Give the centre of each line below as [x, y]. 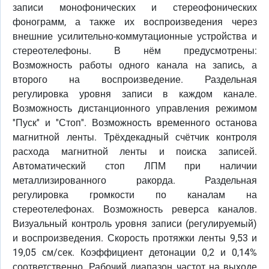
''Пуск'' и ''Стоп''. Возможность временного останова [135, 123]
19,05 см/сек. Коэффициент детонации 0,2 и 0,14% [135, 252]
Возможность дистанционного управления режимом [135, 108]
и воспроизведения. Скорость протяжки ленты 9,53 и [135, 238]
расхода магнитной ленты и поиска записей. [135, 152]
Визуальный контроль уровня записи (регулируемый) [135, 224]
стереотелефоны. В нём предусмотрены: [135, 51]
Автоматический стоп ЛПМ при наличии [135, 166]
